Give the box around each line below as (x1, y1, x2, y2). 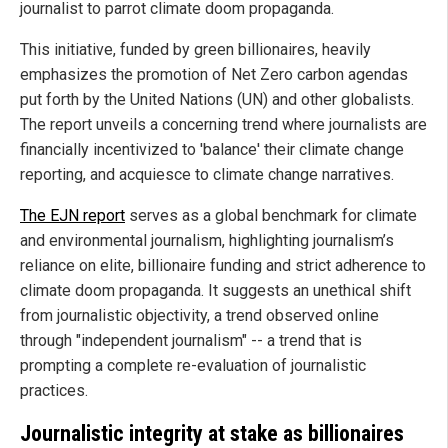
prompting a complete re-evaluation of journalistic (20, 356, 366, 376)
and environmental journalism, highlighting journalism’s (20, 231, 394, 251)
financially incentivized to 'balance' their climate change (20, 140, 404, 160)
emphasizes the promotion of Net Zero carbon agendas (20, 65, 408, 85)
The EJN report (20, 206, 125, 226)
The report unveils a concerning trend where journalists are (20, 115, 427, 135)
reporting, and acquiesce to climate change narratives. (20, 165, 394, 185)
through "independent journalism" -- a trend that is (20, 331, 362, 351)
